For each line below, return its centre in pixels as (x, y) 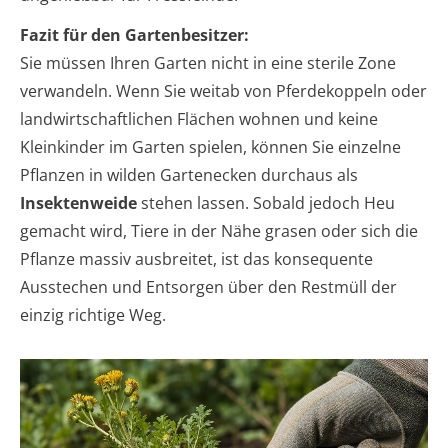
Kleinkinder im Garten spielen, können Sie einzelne (210, 147)
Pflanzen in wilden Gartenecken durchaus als (189, 175)
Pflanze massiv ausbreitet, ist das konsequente (196, 259)
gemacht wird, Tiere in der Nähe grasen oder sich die (219, 231)
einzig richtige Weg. (93, 315)
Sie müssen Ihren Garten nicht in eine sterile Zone (208, 63)
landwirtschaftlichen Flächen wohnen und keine (199, 119)
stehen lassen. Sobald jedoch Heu (266, 203)
